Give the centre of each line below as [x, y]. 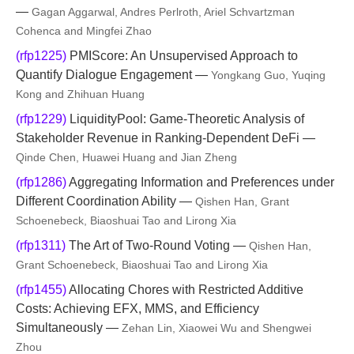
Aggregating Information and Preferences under [200, 182]
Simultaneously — [69, 328]
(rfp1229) [41, 119]
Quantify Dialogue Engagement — [113, 75]
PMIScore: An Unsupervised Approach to [182, 56]
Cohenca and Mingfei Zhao [84, 31]
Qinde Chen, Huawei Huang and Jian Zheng [126, 157]
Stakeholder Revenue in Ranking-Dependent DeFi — [166, 138]
